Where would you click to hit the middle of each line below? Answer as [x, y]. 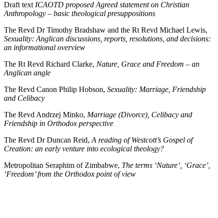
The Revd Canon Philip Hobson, [55, 89]
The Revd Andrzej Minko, [45, 115]
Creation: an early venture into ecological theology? [84, 149]
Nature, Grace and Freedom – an [148, 64]
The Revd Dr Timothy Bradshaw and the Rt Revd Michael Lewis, [106, 30]
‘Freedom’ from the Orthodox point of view [70, 174]
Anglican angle [27, 73]
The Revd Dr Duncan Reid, [48, 140]
